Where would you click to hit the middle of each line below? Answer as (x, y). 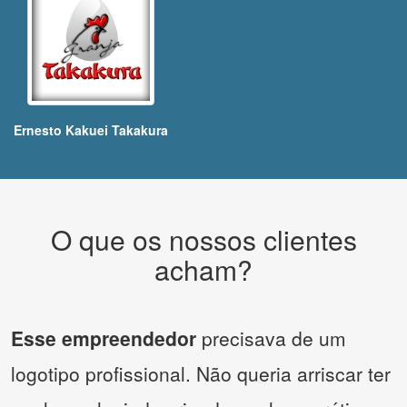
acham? (203, 270)
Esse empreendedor (104, 338)
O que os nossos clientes (203, 240)
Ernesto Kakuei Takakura (91, 130)
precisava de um (271, 338)
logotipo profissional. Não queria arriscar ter (201, 374)
